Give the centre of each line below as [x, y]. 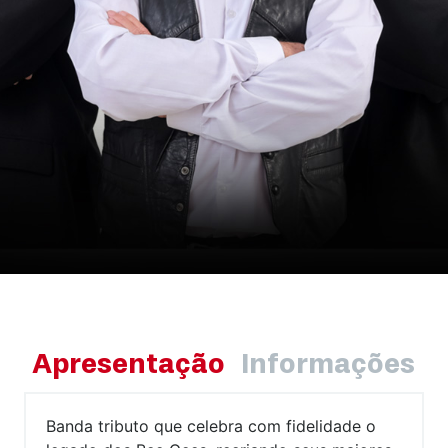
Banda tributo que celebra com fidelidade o [211, 426]
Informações [328, 365]
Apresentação [128, 365]
